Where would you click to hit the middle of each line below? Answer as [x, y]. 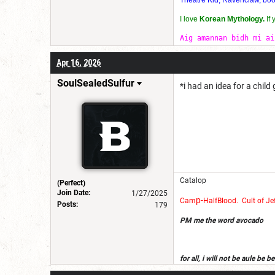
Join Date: [74, 192]
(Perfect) [71, 183]
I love [190, 19]
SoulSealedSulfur [96, 83]
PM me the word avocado [222, 220]
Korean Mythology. [232, 19]
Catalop [193, 180]
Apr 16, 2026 [79, 62]
